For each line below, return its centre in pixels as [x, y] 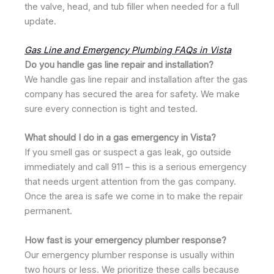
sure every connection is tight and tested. [111, 109]
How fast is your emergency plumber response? [125, 240]
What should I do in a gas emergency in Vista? [120, 138]
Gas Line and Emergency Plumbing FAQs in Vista [128, 50]
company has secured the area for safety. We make [132, 94]
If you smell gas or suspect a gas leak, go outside [128, 153]
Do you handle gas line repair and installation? [119, 65]
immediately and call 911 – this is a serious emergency [135, 167]
